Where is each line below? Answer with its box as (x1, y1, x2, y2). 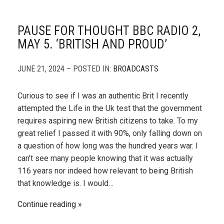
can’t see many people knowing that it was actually (17, 153, 193, 163)
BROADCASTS (113, 64, 158, 73)
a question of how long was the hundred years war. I (17, 141, 198, 150)
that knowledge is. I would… (17, 178, 113, 188)
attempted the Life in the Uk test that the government (17, 103, 202, 113)
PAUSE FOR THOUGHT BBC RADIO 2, (17, 23, 200, 38)
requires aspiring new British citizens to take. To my (17, 116, 198, 125)
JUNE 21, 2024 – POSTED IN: (17, 64, 113, 73)
